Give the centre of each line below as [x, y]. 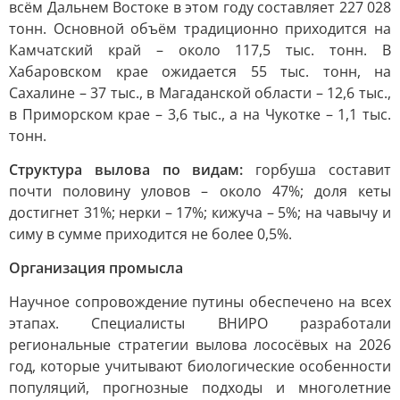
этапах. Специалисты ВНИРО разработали [200, 323]
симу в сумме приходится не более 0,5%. [150, 234]
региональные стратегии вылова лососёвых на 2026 [200, 345]
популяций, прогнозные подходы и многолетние [200, 387]
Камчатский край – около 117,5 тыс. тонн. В [200, 50]
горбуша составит [324, 170]
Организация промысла [96, 268]
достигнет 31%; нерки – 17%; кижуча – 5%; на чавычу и [200, 212]
